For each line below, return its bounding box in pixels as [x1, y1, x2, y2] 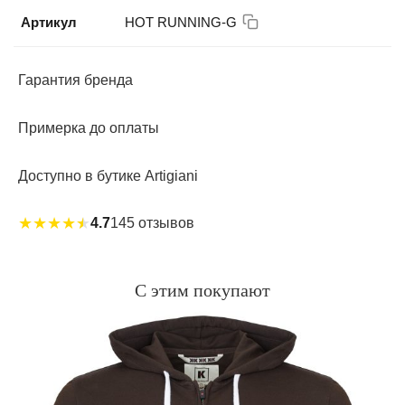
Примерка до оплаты [18, 119, 159, 136]
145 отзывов [110, 215, 194, 231]
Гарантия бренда [18, 71, 133, 88]
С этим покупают [135, 279, 270, 300]
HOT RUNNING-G [125, 14, 237, 30]
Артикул [21, 14, 77, 30]
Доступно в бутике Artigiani [18, 167, 198, 184]
